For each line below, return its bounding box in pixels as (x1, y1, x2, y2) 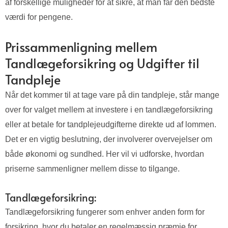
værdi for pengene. (5, 13, 73, 22)
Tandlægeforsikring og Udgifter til (5, 54, 199, 72)
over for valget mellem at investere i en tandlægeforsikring (5, 105, 213, 115)
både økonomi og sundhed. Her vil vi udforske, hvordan (5, 150, 204, 159)
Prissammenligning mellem (5, 38, 157, 56)
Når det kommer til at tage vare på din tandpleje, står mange (5, 91, 219, 100)
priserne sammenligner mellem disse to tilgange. (5, 164, 180, 174)
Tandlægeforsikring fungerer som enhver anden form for (5, 208, 205, 217)
